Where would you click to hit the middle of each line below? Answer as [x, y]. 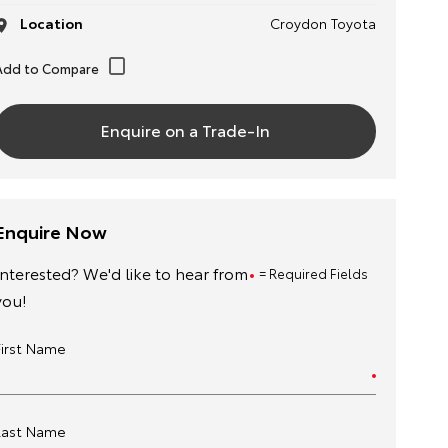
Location [49, 23]
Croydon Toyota [322, 23]
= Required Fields [313, 273]
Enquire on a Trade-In [184, 129]
